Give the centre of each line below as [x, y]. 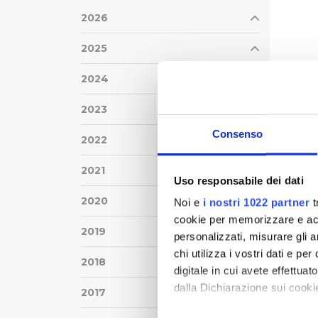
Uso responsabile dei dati [238, 180]
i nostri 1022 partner [256, 202]
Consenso [237, 133]
